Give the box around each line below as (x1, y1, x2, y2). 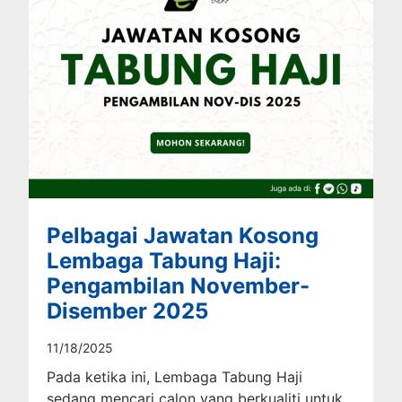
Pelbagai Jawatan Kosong (47, 222, 319, 249)
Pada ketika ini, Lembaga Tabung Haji (47, 367, 303, 386)
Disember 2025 (47, 297, 209, 324)
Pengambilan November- (47, 272, 310, 299)
